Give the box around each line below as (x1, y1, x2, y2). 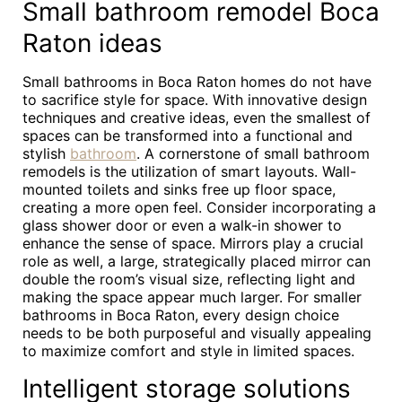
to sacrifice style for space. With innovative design (22, 91, 367, 109)
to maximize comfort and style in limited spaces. (22, 342, 354, 360)
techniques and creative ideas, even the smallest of (22, 109, 371, 127)
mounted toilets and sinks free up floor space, (22, 180, 336, 198)
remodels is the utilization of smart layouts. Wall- (22, 162, 356, 180)
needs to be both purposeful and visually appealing (22, 324, 371, 342)
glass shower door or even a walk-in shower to (22, 216, 342, 234)
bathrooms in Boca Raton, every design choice (22, 306, 339, 324)
